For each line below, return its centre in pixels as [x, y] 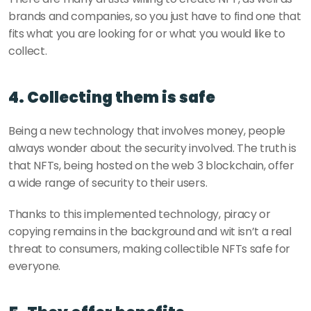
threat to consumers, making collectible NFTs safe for [150, 249]
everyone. [35, 266]
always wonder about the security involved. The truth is [152, 148]
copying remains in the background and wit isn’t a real [150, 231]
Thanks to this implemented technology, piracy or [140, 214]
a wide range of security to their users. [108, 183]
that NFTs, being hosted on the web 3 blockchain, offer [151, 165]
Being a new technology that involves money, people [147, 131]
